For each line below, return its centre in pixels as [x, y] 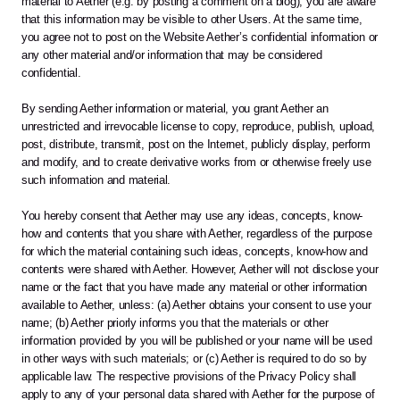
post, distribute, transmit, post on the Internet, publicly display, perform [196, 145]
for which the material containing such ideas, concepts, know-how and [195, 252]
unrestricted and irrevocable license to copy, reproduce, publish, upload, [199, 127]
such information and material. [96, 180]
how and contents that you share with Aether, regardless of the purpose [197, 234]
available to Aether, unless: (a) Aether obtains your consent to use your [196, 305]
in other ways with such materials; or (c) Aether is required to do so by [194, 359]
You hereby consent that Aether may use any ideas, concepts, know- [192, 216]
